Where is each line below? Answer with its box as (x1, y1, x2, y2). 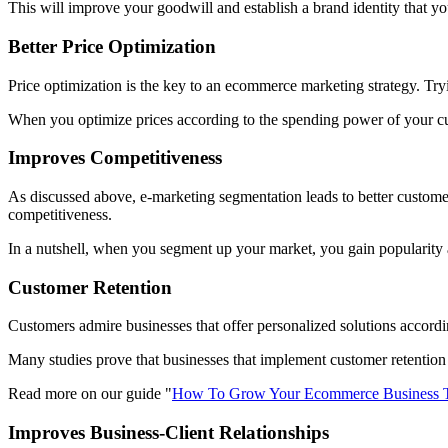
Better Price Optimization (8, 35, 216, 57)
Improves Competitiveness (8, 147, 222, 169)
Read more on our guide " (8, 385, 172, 403)
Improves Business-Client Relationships (8, 422, 329, 444)
